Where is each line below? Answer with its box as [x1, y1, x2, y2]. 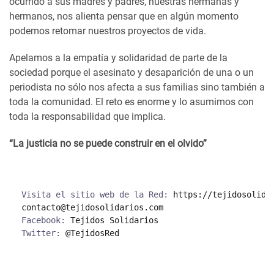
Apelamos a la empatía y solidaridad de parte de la [9, 52, 228, 64]
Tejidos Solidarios [70, 215, 158, 226]
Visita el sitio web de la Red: [21, 190, 173, 200]
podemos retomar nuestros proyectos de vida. [9, 25, 206, 37]
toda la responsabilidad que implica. [9, 111, 166, 123]
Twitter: [21, 228, 65, 239]
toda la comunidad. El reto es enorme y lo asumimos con [9, 96, 254, 108]
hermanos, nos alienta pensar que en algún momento [9, 10, 239, 23]
